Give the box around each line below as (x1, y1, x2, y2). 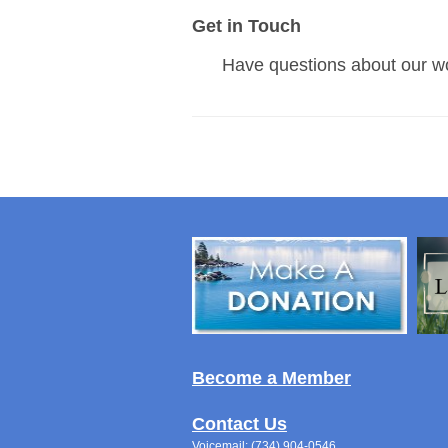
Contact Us (192, 413, 287, 434)
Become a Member (192, 367, 351, 388)
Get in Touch (192, 16, 306, 37)
